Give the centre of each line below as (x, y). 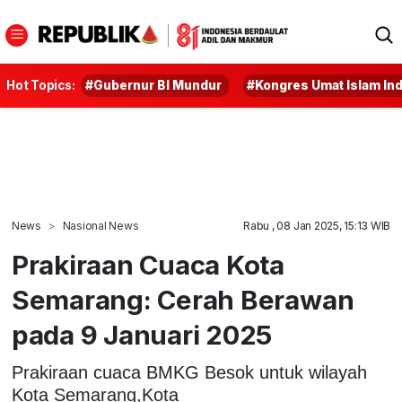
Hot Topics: (41, 85)
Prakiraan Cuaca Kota (148, 265)
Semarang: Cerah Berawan (183, 300)
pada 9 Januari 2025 (142, 335)
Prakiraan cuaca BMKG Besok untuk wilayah (189, 372)
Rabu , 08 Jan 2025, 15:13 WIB (317, 226)
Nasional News (100, 226)
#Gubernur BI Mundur (154, 85)
